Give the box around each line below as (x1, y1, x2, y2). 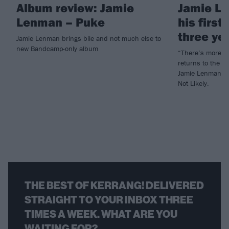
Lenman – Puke (16, 14, 105, 30)
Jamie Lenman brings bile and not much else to (16, 33, 161, 43)
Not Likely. (178, 78, 209, 88)
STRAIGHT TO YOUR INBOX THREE (25, 193, 193, 206)
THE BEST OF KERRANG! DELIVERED (25, 179, 204, 192)
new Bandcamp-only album (16, 43, 98, 53)
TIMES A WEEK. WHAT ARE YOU (25, 208, 177, 220)
